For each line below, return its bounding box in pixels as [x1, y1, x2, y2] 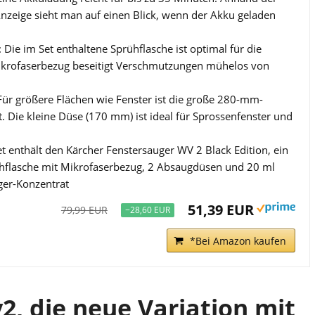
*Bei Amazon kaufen [189, 233, 286, 247]
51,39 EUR [187, 200, 254, 219]
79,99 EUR [60, 202, 108, 217]
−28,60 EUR [124, 203, 170, 216]
